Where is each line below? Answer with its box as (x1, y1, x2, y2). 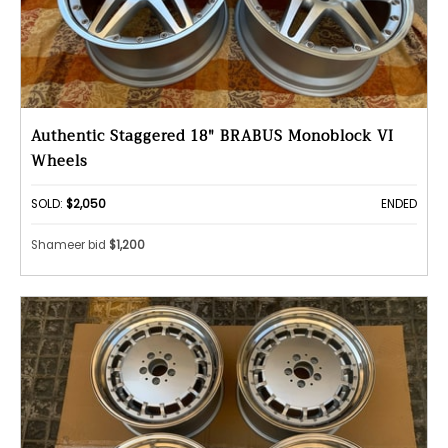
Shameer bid (31, 236, 109, 253)
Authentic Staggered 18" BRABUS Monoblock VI (31, 123, 394, 149)
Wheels (31, 148, 88, 174)
